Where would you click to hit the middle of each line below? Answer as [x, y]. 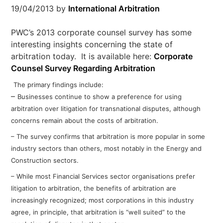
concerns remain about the [54, 120]
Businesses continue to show [65, 97]
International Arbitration [114, 8]
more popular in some [171, 136]
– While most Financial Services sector [72, 176]
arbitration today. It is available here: [83, 56]
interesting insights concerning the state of [92, 44]
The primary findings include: [59, 85]
